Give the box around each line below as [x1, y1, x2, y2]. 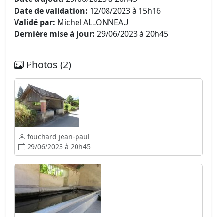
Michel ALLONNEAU [55, 17, 129, 28]
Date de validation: [14, 5, 88, 16]
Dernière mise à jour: [14, 29, 95, 39]
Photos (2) [24, 58, 71, 71]
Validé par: [14, 17, 55, 28]
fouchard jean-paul [25, 132, 90, 141]
